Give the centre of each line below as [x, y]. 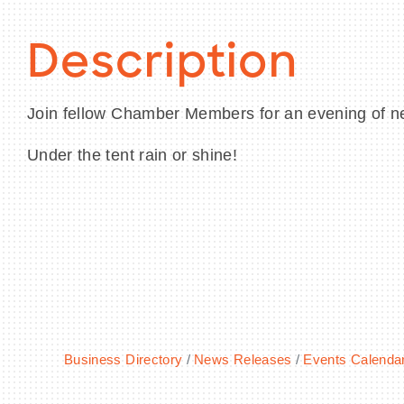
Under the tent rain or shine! [133, 156]
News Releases [243, 360]
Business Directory [124, 360]
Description [162, 66]
